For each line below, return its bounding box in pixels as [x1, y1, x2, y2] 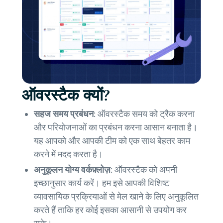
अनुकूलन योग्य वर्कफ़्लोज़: [34, 164, 114, 176]
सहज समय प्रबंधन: [34, 109, 98, 120]
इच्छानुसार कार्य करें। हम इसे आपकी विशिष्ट [34, 178, 169, 189]
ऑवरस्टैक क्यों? [22, 86, 110, 106]
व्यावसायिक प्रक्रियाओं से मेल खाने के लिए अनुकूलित [34, 191, 199, 203]
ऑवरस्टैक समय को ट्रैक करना [98, 109, 195, 120]
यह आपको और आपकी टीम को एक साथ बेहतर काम [34, 135, 190, 147]
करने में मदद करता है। [34, 149, 103, 160]
